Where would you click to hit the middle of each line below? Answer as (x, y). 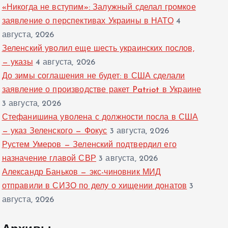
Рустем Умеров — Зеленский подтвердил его (89, 145)
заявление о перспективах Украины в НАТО (88, 22)
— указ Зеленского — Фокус (54, 132)
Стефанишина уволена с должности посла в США (100, 118)
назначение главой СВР (49, 159)
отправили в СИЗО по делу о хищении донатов (94, 187)
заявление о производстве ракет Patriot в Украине (102, 90)
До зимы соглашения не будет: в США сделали (93, 77)
